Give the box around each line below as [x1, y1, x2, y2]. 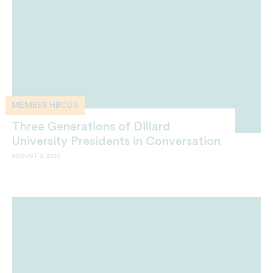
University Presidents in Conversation [12, 135, 221, 148]
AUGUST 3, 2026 [12, 153, 60, 160]
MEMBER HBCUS [12, 101, 79, 110]
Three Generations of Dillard [12, 121, 171, 133]
